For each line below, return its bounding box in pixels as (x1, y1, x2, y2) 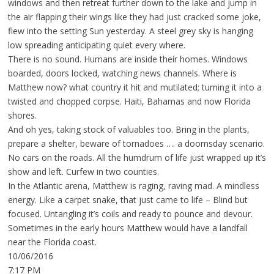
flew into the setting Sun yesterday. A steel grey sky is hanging (7, 25, 253, 37)
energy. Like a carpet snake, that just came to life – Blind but (7, 194, 248, 206)
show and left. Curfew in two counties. (7, 166, 159, 178)
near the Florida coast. (7, 236, 97, 248)
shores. (7, 109, 37, 122)
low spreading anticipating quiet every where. (7, 39, 185, 51)
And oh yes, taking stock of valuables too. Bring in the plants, (7, 124, 250, 136)
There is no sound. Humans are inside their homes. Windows (7, 53, 248, 65)
